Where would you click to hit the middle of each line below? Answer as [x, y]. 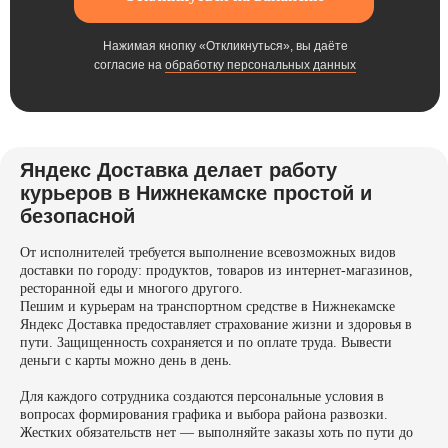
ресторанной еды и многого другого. [131, 289]
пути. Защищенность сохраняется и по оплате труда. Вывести [206, 343]
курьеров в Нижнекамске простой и [196, 193]
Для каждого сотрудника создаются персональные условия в [202, 397]
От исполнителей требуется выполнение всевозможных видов [208, 253]
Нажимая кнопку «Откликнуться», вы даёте [225, 46]
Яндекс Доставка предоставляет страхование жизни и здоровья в [216, 325]
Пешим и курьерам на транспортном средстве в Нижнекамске [207, 307]
